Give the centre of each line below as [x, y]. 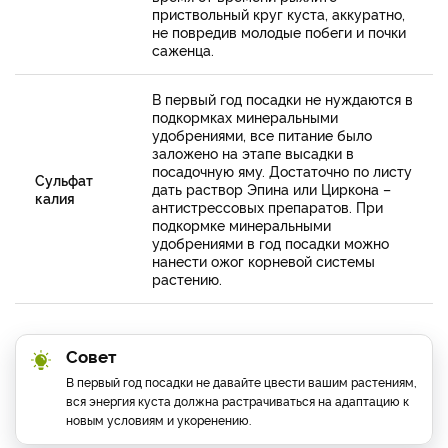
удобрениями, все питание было [262, 134]
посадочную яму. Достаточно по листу [282, 170]
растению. [187, 278]
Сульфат [64, 179]
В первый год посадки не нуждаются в [282, 98]
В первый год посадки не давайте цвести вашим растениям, [241, 381]
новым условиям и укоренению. [158, 419]
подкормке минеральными [241, 224]
